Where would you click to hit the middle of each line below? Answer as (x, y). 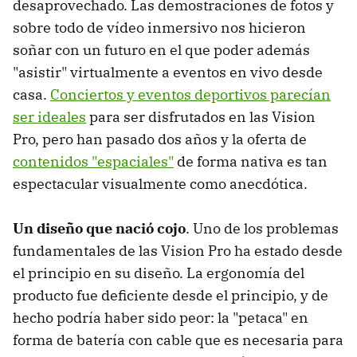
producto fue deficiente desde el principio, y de (171, 295)
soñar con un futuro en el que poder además (161, 49)
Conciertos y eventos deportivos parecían (190, 94)
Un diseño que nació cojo (99, 228)
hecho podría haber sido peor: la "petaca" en (161, 317)
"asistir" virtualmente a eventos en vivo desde (168, 72)
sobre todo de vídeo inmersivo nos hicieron (159, 27)
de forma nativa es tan (251, 161)
